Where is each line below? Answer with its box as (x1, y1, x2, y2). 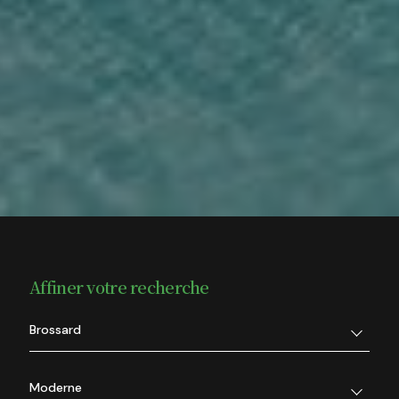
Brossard (29, 321, 82, 338)
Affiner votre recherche (29, 275, 209, 298)
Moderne (29, 379, 83, 396)
